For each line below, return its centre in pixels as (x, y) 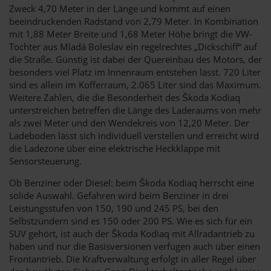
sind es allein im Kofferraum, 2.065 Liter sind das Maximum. (135, 84)
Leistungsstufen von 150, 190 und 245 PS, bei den (114, 208)
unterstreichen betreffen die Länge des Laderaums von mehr (135, 110)
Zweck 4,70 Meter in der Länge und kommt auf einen (120, 8)
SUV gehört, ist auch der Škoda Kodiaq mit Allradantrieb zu (132, 233)
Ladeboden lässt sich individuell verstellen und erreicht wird (134, 135)
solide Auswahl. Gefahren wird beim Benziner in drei (119, 195)
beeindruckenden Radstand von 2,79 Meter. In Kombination (134, 21)
